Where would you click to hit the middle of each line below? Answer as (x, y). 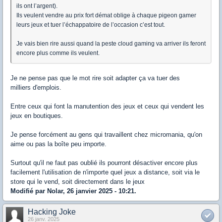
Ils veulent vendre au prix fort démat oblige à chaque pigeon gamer (106, 16)
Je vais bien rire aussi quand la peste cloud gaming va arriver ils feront (111, 44)
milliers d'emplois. (36, 88)
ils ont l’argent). (37, 6)
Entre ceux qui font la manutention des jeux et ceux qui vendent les (107, 107)
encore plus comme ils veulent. (58, 53)
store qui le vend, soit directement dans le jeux (78, 182)
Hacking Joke (52, 212)
